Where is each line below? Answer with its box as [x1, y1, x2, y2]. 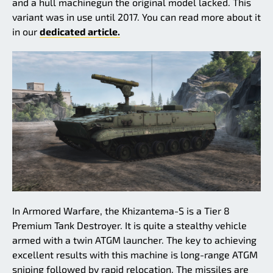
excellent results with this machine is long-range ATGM [12, 248, 258, 260]
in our [12, 26, 40, 38]
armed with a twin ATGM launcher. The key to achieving [12, 233, 257, 246]
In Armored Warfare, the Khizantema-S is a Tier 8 [12, 204, 230, 216]
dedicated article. [40, 26, 120, 38]
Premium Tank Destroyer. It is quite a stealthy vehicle [12, 219, 247, 231]
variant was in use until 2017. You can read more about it [12, 11, 261, 23]
